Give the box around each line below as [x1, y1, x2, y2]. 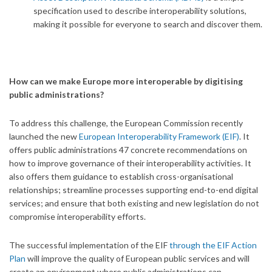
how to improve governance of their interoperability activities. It [9, 158, 251, 168]
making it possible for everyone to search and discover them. [33, 19, 262, 29]
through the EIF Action [168, 240, 257, 250]
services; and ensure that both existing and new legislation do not [9, 198, 259, 208]
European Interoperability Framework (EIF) [77, 131, 239, 141]
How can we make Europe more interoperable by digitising [9, 76, 243, 86]
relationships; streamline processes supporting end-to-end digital [9, 185, 258, 195]
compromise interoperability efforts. [9, 211, 146, 222]
